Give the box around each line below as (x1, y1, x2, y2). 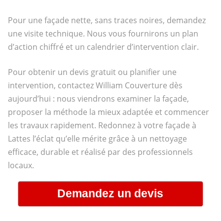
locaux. (7, 159, 34, 171)
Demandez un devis (57, 186, 164, 200)
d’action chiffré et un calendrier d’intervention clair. (7, 41, 199, 52)
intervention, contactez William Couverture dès (7, 79, 183, 91)
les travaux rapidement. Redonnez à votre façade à (7, 119, 196, 131)
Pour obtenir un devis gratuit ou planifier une (7, 66, 177, 77)
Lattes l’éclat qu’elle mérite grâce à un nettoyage (7, 133, 187, 144)
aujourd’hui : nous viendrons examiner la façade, (7, 93, 189, 104)
